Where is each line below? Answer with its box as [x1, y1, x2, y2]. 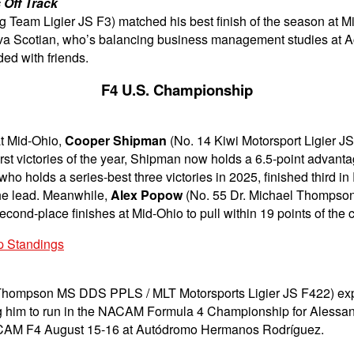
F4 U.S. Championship [101, 78, 253, 100]
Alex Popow [111, 185, 183, 204]
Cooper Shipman [65, 130, 167, 149]
